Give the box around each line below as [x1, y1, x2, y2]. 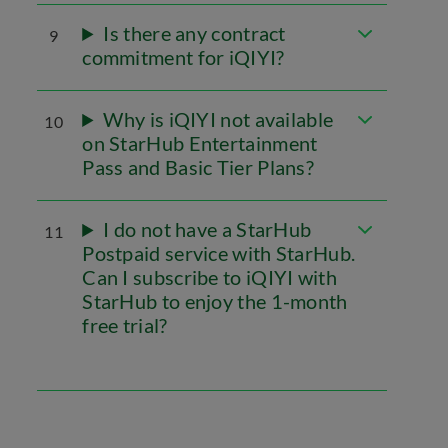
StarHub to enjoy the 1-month [82, 289, 348, 313]
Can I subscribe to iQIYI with [82, 265, 337, 289]
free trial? [82, 313, 168, 337]
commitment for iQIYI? [82, 45, 285, 69]
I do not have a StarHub [103, 217, 312, 241]
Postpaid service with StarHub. [82, 241, 356, 265]
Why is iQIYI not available [103, 107, 334, 131]
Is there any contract [103, 21, 286, 45]
